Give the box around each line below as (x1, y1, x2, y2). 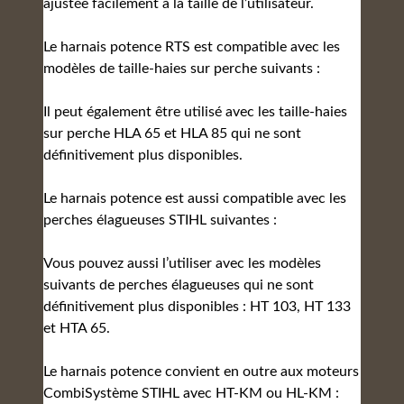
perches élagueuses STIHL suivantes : (43, 213, 277, 227)
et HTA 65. (43, 321, 110, 335)
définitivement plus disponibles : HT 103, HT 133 (43, 299, 351, 314)
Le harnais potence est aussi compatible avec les (43, 191, 346, 206)
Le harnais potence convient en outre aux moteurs (43, 364, 359, 379)
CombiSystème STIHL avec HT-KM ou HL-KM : (43, 386, 339, 400)
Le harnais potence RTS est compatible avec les (43, 40, 340, 54)
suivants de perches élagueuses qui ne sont (43, 278, 314, 292)
